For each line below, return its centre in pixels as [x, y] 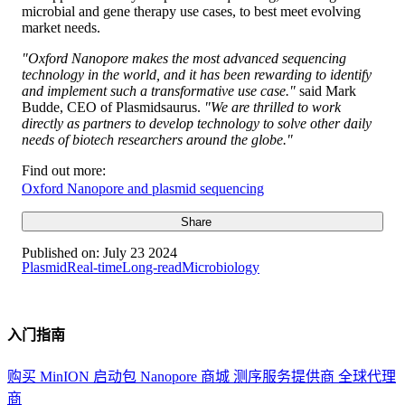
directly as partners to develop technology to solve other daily [197, 123]
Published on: [61, 253]
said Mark [326, 90]
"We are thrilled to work [273, 107]
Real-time [94, 268]
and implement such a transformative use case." [159, 90]
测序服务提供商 [286, 376]
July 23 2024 [138, 253]
